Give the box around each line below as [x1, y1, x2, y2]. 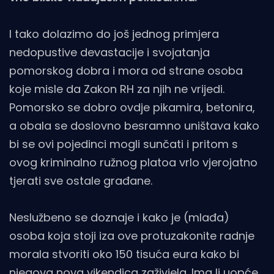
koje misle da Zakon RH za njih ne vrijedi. [9, 81, 224, 97]
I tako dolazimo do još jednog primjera [9, 26, 219, 42]
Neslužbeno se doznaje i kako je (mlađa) [9, 210, 229, 226]
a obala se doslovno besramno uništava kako [9, 118, 259, 134]
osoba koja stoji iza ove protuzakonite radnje [9, 228, 254, 244]
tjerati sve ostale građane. [9, 173, 152, 189]
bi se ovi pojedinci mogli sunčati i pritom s [9, 136, 238, 152]
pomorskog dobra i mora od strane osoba [9, 63, 243, 79]
